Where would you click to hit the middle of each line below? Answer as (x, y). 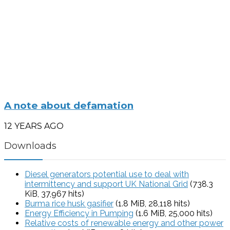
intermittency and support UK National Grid (106, 184)
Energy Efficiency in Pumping (79, 214)
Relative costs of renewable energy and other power (124, 223)
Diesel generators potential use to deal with (107, 175)
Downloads (30, 146)
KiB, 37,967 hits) (54, 194)
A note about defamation (69, 106)
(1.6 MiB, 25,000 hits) (173, 214)
